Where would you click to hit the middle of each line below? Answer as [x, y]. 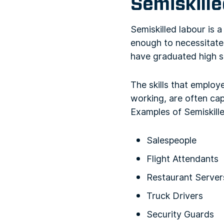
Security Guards [180, 214]
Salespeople [171, 140]
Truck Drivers [175, 196]
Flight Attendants [182, 159]
